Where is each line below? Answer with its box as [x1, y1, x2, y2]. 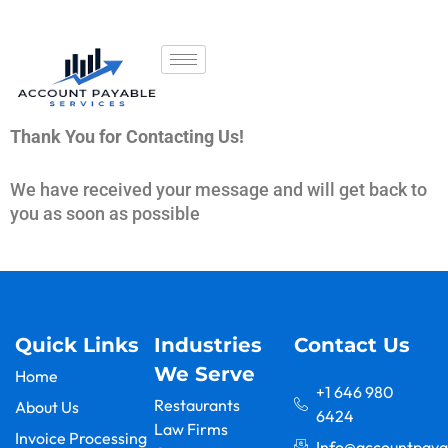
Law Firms [154, 419, 229, 440]
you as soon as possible [10, 202, 200, 224]
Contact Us [293, 333, 410, 358]
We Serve [154, 362, 256, 387]
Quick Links [15, 333, 139, 358]
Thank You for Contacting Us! [10, 125, 244, 147]
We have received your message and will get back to [10, 178, 427, 200]
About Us [15, 397, 79, 418]
